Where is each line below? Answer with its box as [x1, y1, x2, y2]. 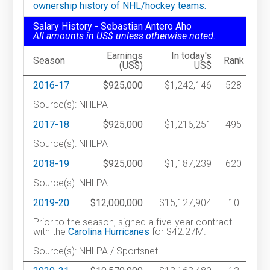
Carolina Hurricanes [68, 226, 150, 238]
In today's [171, 50, 212, 62]
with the [33, 226, 69, 238]
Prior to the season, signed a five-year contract [33, 216, 233, 228]
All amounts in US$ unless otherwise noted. [33, 30, 216, 42]
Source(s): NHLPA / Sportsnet [33, 245, 159, 257]
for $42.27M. [149, 226, 207, 238]
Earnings [107, 50, 143, 62]
